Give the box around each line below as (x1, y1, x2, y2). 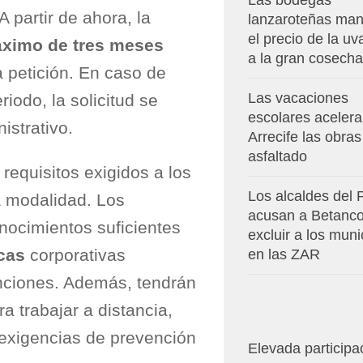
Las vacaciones (248, 90, 348, 106)
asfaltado (248, 148, 307, 164)
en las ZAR (248, 246, 320, 263)
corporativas (25, 246, 126, 266)
